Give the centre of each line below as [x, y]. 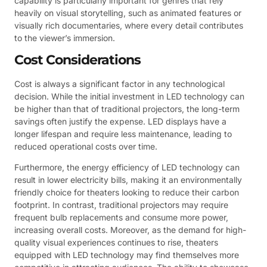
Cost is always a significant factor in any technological [119, 84]
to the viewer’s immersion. [65, 38]
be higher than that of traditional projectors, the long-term [127, 109]
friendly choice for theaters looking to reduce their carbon [127, 193]
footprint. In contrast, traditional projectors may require [121, 205]
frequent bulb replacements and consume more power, [121, 218]
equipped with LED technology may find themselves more [127, 255]
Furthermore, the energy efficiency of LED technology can [127, 167]
